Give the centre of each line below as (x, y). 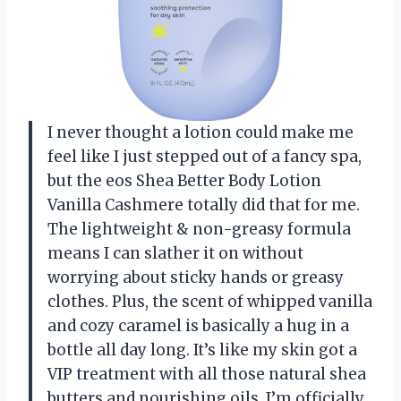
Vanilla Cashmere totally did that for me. (204, 205)
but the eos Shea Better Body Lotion (184, 180)
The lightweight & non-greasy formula (199, 229)
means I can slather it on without (175, 253)
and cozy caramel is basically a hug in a (198, 325)
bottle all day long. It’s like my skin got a (202, 350)
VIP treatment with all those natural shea (207, 374)
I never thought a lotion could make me (200, 132)
